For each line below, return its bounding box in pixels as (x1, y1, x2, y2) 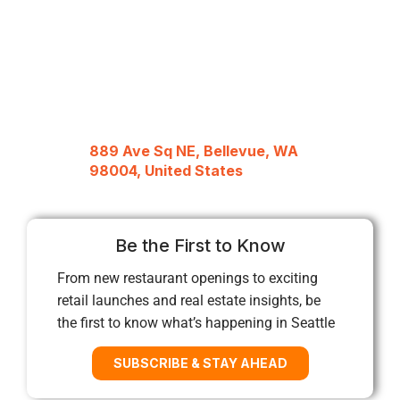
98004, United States (89, 161, 243, 179)
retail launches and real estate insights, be (57, 291, 321, 309)
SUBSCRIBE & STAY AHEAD (112, 354, 287, 371)
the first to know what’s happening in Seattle (57, 313, 335, 331)
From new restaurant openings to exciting (57, 269, 318, 287)
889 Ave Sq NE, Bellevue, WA (89, 141, 298, 160)
